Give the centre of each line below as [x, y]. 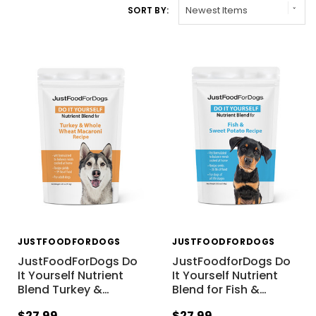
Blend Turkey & [60, 290]
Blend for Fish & [215, 290]
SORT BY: [148, 10]
